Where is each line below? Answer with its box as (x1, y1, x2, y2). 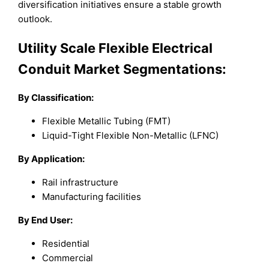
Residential (42, 237, 90, 249)
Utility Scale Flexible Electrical (18, 40, 213, 56)
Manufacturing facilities (42, 190, 142, 202)
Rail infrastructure (42, 176, 119, 188)
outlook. (18, 13, 53, 25)
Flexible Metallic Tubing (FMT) (42, 115, 171, 127)
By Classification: (18, 91, 94, 103)
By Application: (18, 153, 85, 165)
